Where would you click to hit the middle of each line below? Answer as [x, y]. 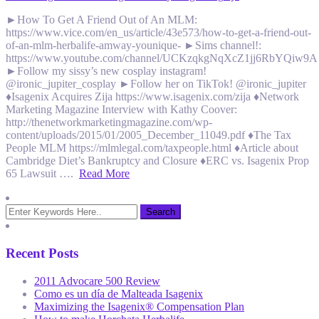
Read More [104, 174]
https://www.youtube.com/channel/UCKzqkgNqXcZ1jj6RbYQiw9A [161, 58]
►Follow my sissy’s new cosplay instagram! [106, 71]
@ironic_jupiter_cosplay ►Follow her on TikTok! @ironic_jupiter [156, 84]
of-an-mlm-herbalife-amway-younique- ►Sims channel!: [134, 46]
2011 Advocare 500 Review [97, 281]
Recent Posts [42, 253]
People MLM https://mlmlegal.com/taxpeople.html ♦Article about [152, 148]
